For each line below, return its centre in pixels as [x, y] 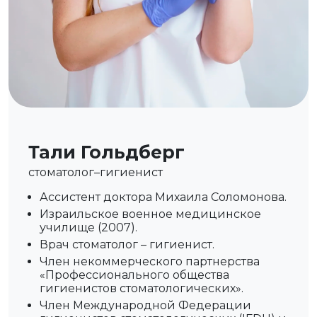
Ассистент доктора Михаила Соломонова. [163, 197]
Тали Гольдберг [106, 152]
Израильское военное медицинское [150, 214]
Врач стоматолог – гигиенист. [127, 244]
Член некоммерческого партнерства [150, 261]
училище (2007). [88, 227]
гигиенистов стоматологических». [142, 288]
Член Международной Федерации [145, 305]
